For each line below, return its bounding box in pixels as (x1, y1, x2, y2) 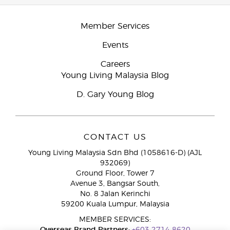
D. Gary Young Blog (76, 90, 154, 99)
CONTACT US (83, 133, 147, 141)
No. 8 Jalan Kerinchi (80, 190, 150, 198)
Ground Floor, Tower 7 (75, 170, 155, 177)
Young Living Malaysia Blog (61, 71, 169, 80)
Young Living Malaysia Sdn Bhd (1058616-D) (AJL (28, 149, 202, 157)
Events (102, 41, 128, 49)
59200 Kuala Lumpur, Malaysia (61, 201, 169, 208)
